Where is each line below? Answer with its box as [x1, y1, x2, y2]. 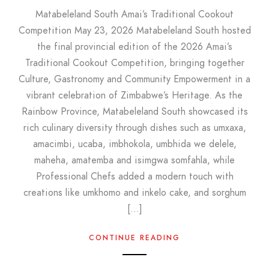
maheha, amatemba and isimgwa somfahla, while [34, 154, 235, 168]
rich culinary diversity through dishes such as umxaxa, [23, 121, 246, 135]
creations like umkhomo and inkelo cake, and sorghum [23, 186, 246, 200]
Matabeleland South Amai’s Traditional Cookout [35, 8, 234, 22]
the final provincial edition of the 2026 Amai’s [37, 40, 232, 54]
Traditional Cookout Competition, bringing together [25, 56, 244, 70]
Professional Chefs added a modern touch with [35, 170, 234, 184]
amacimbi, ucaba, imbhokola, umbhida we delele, [32, 138, 237, 151]
